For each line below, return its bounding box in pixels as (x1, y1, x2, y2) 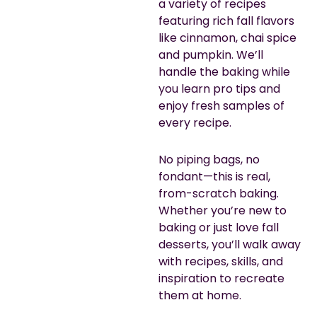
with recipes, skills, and (158, 253, 283, 270)
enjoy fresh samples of (158, 97, 284, 114)
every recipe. (158, 114, 231, 131)
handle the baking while (158, 63, 290, 80)
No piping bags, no (158, 151, 260, 168)
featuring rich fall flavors (158, 12, 294, 29)
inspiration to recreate (158, 270, 284, 287)
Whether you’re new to (158, 202, 287, 219)
